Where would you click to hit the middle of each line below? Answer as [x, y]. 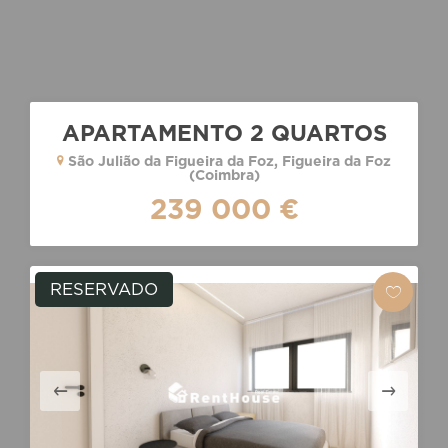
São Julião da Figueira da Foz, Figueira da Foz [227, 161]
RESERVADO [104, 289]
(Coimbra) [224, 175]
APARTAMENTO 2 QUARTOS [224, 132]
